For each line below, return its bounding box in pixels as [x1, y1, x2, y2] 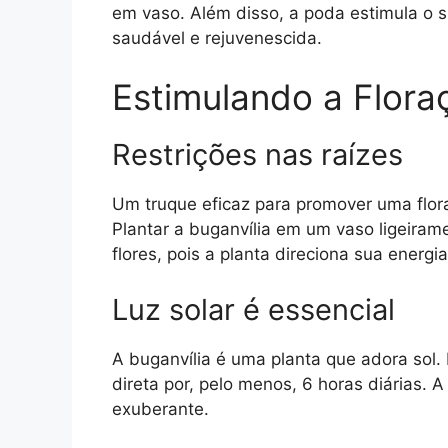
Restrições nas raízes [112, 137, 403, 173]
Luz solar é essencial [112, 291, 395, 327]
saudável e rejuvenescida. [112, 27, 322, 48]
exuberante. [112, 398, 209, 419]
